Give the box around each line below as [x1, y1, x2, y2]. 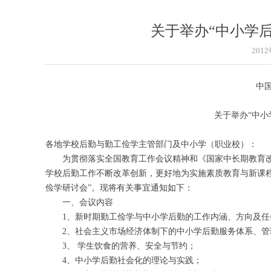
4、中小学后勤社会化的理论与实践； [45, 256, 202, 265]
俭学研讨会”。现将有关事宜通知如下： [45, 183, 193, 192]
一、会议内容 [45, 198, 113, 207]
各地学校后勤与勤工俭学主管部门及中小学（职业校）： [45, 140, 257, 149]
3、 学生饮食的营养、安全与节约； [45, 241, 196, 250]
